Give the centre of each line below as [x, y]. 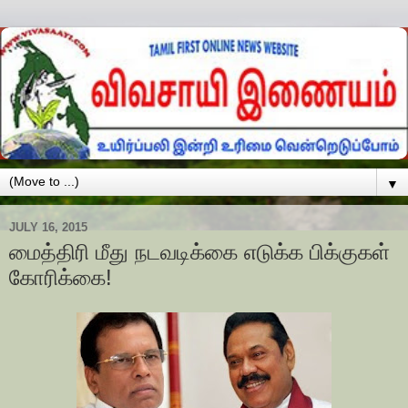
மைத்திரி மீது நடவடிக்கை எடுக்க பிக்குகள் [199, 252]
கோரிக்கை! [61, 278]
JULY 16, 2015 [48, 227]
